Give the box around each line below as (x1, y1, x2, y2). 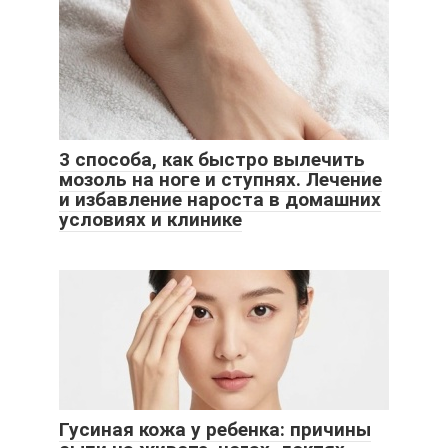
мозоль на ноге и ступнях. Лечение (59, 167, 382, 191)
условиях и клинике (59, 207, 242, 231)
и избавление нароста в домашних (59, 187, 381, 211)
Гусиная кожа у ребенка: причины (59, 417, 371, 441)
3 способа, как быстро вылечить (59, 147, 365, 171)
